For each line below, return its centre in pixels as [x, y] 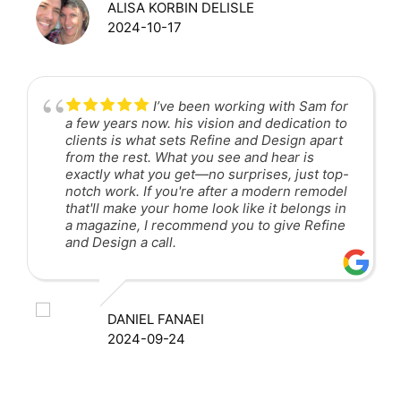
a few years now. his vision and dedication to [206, 123]
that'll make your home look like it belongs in [206, 208]
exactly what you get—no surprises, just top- [207, 174]
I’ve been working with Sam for [251, 106]
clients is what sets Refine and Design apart [204, 140]
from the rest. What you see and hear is [190, 157]
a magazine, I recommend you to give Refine [205, 225]
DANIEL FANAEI [156, 319]
